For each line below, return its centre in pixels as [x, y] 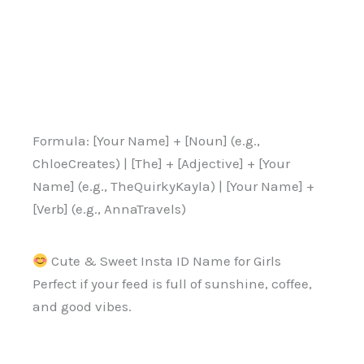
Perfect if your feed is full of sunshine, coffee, [172, 283]
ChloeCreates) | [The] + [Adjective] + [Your [161, 163]
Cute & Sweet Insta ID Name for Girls [165, 260]
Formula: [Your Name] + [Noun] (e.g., [146, 140]
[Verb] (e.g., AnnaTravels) [109, 208]
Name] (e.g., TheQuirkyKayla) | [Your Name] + [173, 186]
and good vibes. [82, 306]
